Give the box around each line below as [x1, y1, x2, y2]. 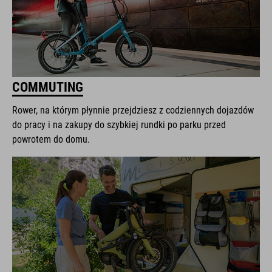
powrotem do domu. [12, 134, 90, 146]
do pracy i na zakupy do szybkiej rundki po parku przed [12, 119, 226, 131]
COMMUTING [12, 80, 83, 95]
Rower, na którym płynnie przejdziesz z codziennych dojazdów [12, 104, 254, 117]
